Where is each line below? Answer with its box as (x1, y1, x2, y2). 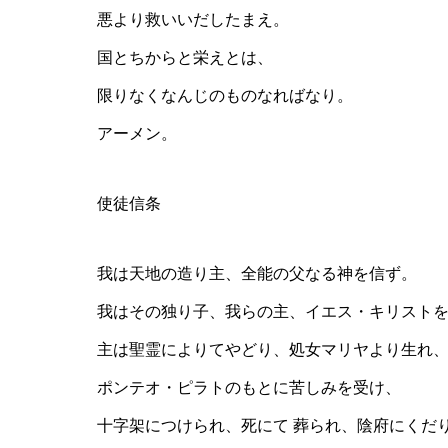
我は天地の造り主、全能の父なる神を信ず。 (97, 265, 417, 283)
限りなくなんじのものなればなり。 (97, 87, 353, 105)
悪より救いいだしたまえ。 (97, 11, 289, 29)
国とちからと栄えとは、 (97, 49, 273, 67)
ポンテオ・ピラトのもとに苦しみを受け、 (97, 379, 401, 397)
